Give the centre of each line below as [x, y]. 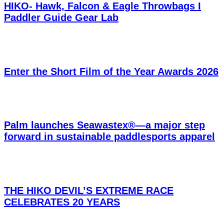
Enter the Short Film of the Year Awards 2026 [111, 71]
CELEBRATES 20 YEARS [62, 202]
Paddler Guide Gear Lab [61, 17]
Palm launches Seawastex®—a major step [104, 125]
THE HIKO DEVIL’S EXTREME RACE [89, 191]
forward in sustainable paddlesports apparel [109, 137]
